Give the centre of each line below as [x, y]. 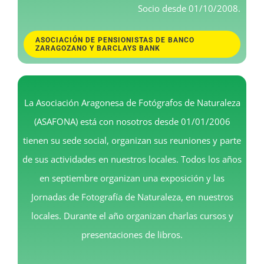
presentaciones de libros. [132, 234]
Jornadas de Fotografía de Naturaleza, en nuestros [132, 197]
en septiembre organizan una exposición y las [132, 178]
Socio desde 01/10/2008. [189, 8]
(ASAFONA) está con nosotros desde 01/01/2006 [132, 121]
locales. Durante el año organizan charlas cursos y [132, 215]
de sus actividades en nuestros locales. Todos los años [132, 159]
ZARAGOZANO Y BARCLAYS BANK [98, 48]
